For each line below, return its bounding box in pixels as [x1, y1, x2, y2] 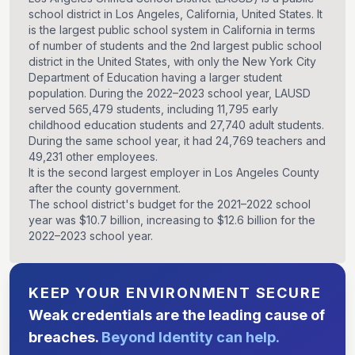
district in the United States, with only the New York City [29, 55, 316, 69]
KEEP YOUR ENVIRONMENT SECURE [29, 284, 322, 302]
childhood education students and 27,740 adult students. [29, 118, 324, 132]
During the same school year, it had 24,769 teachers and [29, 134, 326, 148]
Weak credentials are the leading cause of [29, 307, 325, 324]
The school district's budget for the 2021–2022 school [29, 197, 311, 212]
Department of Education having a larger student [29, 71, 282, 85]
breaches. [29, 329, 98, 346]
